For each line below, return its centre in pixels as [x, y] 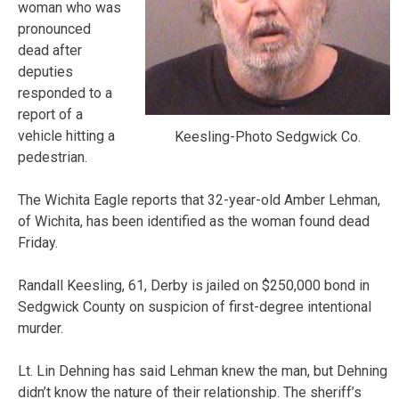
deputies [45, 71]
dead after [50, 50]
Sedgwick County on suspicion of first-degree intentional [195, 306]
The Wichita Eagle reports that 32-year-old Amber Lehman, [199, 199]
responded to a [65, 93]
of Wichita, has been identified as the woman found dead [194, 221]
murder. [41, 328]
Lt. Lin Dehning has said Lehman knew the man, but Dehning [203, 370]
